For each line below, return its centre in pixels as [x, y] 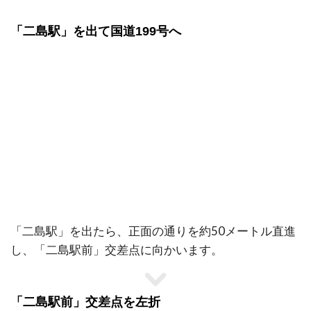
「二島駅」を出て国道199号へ [96, 32]
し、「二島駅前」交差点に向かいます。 [117, 250]
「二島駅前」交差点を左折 [85, 302]
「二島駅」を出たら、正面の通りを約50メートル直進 [153, 231]
